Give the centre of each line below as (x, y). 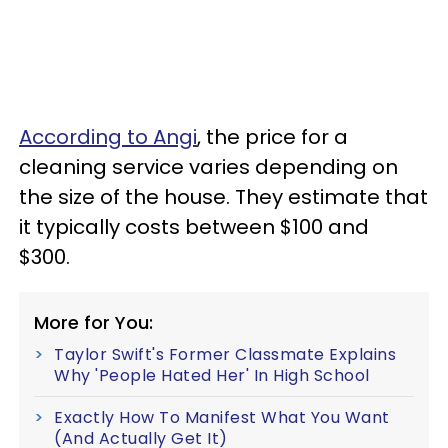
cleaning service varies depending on (208, 167)
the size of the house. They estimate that (223, 197)
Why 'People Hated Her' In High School (212, 376)
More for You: (93, 323)
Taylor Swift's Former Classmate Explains (225, 355)
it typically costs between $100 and (194, 227)
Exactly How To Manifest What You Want (222, 418)
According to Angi (108, 137)
